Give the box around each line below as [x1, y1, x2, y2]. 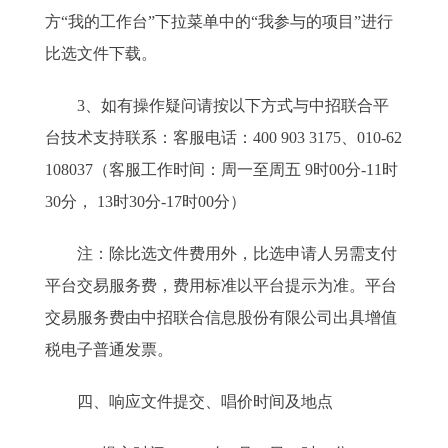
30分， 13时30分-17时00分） [45, 193, 246, 210]
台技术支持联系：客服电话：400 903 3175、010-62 [45, 129, 402, 146]
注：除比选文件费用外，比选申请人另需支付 [45, 245, 397, 262]
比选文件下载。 [45, 45, 157, 62]
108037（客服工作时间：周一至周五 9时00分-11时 [45, 161, 398, 178]
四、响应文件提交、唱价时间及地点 [45, 393, 333, 410]
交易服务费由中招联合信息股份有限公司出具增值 [45, 309, 397, 326]
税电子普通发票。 [45, 341, 173, 358]
